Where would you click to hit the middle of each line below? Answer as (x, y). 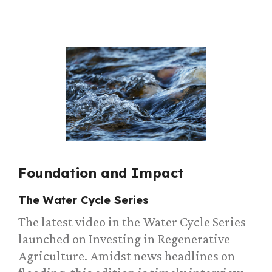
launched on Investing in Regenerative (124, 239)
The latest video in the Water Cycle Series (132, 222)
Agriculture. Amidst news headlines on (127, 256)
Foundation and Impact (101, 173)
